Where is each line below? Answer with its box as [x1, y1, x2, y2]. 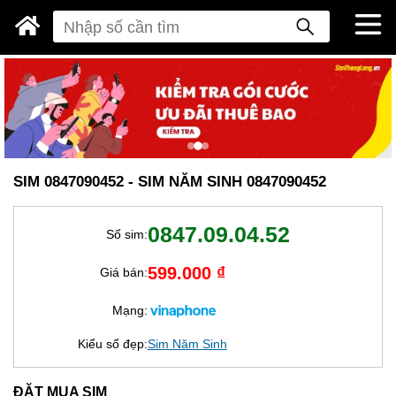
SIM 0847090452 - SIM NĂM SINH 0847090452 [13, 172, 326, 191]
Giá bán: [99, 265, 148, 280]
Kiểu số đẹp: [77, 336, 148, 351]
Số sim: [105, 226, 148, 241]
